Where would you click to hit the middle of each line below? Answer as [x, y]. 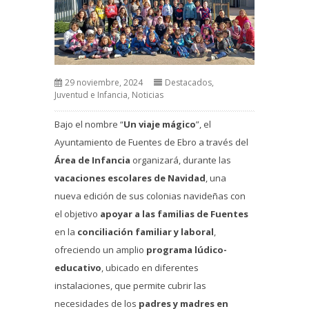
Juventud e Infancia [91, 95]
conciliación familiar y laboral [146, 232]
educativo [78, 268]
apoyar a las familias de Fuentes [174, 214]
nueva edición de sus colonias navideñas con [150, 196]
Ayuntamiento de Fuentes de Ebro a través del [151, 142]
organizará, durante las [181, 160]
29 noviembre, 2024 [104, 83]
